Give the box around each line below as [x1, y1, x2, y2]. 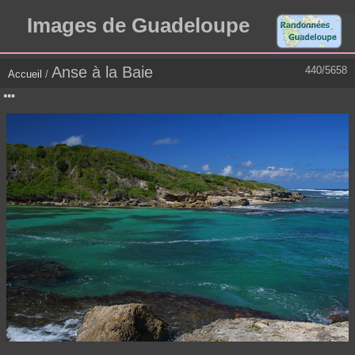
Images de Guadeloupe [26, 13, 250, 38]
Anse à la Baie [52, 63, 153, 82]
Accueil [8, 68, 42, 81]
